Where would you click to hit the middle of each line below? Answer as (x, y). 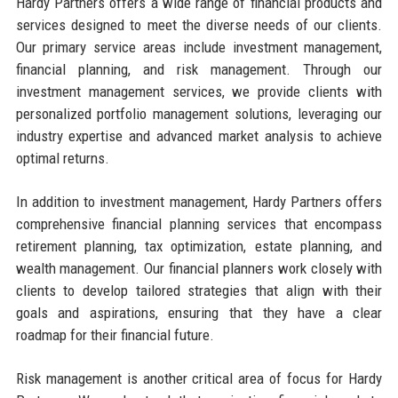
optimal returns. (62, 158)
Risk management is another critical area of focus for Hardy (199, 378)
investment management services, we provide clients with (199, 91)
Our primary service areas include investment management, (199, 47)
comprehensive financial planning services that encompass (199, 223)
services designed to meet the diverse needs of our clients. (199, 24)
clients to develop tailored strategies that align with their (199, 290)
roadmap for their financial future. (115, 334)
